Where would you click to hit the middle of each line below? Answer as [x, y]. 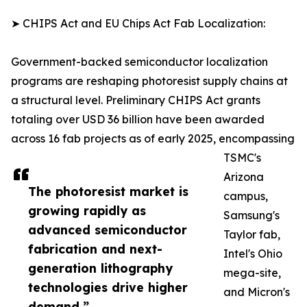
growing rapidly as [87, 211]
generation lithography [100, 268]
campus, [246, 196]
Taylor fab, [252, 235]
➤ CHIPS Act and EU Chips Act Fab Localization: [138, 24]
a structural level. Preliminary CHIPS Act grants [136, 100]
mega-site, [252, 273]
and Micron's [257, 292]
